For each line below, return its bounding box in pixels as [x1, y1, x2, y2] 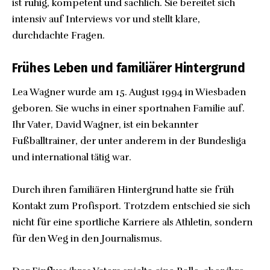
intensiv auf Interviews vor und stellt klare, [12, 13, 200, 25]
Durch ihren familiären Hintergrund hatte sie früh [12, 183, 234, 196]
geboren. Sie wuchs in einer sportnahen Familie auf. [12, 102, 245, 115]
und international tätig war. [12, 151, 131, 163]
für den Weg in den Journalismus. [12, 232, 162, 245]
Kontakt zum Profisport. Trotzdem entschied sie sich [12, 199, 250, 212]
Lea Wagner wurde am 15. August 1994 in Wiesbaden [12, 86, 246, 98]
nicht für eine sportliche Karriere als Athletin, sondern [12, 216, 253, 228]
